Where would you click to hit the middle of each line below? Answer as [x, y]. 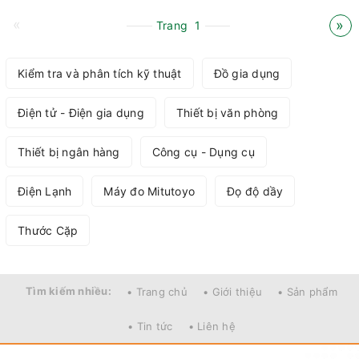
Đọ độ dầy [255, 192]
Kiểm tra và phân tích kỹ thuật [100, 74]
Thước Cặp [48, 231]
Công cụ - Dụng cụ [203, 152]
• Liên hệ [212, 327]
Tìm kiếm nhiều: [69, 291]
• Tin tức [150, 327]
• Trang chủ [157, 292]
